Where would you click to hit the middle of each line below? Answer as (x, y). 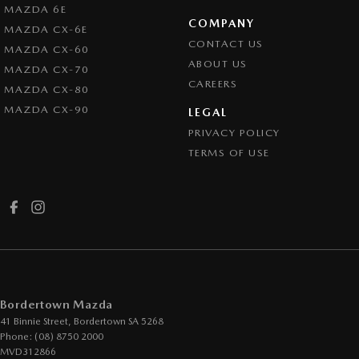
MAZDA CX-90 (47, 109)
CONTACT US (226, 44)
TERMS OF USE (229, 153)
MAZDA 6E (35, 9)
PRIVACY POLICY (234, 133)
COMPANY (221, 23)
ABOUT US (218, 64)
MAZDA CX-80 (47, 89)
